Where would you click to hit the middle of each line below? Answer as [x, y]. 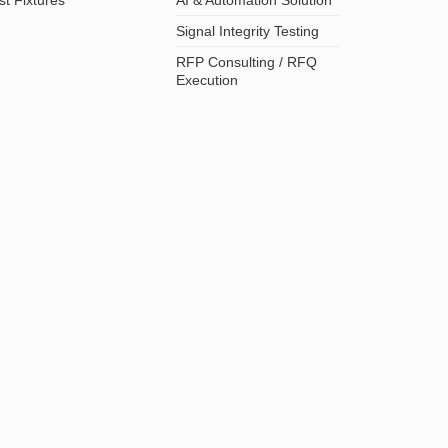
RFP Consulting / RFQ [247, 61]
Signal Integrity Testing [248, 30]
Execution [207, 79]
